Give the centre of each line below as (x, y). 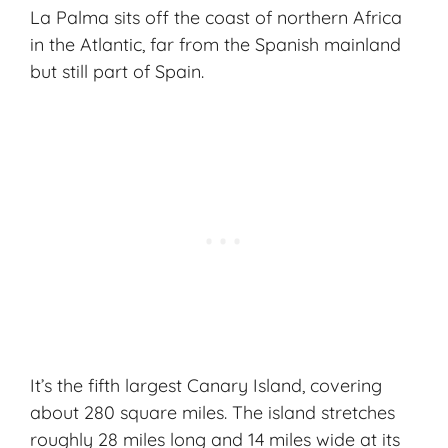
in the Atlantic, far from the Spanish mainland (215, 45)
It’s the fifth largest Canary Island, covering (206, 386)
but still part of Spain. (117, 72)
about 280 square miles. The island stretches (212, 413)
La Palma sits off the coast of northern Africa (216, 18)
